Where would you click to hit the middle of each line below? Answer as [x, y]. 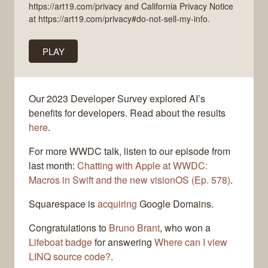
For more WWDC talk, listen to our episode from [130, 151]
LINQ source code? [70, 257]
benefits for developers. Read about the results [127, 113]
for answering [123, 242]
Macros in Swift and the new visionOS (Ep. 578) [130, 180]
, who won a [185, 228]
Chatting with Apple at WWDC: [142, 166]
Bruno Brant [134, 228]
